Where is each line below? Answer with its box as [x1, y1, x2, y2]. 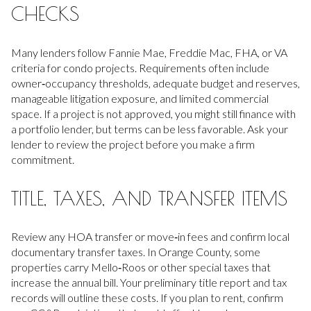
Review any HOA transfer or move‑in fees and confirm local [11, 230, 289, 244]
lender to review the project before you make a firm [11, 137, 255, 151]
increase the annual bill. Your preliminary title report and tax [11, 276, 287, 289]
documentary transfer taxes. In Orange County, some [11, 245, 260, 259]
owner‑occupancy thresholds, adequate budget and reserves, [11, 76, 300, 90]
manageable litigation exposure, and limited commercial [11, 92, 269, 106]
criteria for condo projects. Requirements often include [11, 61, 269, 75]
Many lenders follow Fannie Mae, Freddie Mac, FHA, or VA [11, 46, 287, 60]
